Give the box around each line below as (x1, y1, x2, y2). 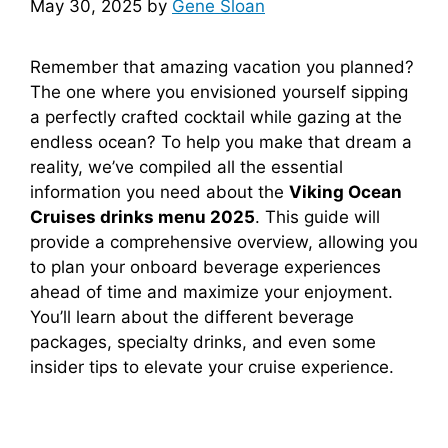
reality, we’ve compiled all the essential (30, 156, 343, 177)
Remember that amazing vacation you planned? (30, 56, 414, 77)
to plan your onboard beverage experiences (30, 256, 381, 277)
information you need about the (30, 181, 289, 202)
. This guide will (255, 206, 380, 227)
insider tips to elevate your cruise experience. (30, 356, 394, 377)
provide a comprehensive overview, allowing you (30, 231, 418, 252)
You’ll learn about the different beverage (30, 306, 354, 327)
